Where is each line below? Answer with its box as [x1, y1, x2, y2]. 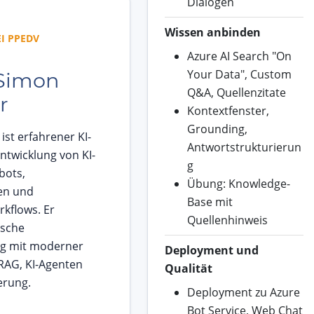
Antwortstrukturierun [186, 139, 301, 156]
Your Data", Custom [186, 67, 292, 83]
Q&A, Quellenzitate [186, 85, 286, 101]
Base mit [186, 194, 233, 210]
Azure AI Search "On [186, 48, 292, 64]
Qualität [164, 261, 212, 277]
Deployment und [164, 243, 259, 259]
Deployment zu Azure [186, 285, 300, 301]
